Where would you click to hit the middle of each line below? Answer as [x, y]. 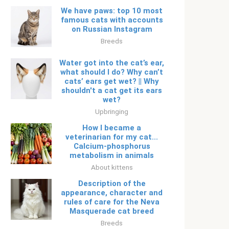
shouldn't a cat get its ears [112, 90]
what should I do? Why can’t [112, 72]
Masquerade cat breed [112, 211]
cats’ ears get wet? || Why [112, 81]
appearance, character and [112, 193]
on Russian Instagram [112, 29]
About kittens [112, 167]
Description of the [112, 184]
